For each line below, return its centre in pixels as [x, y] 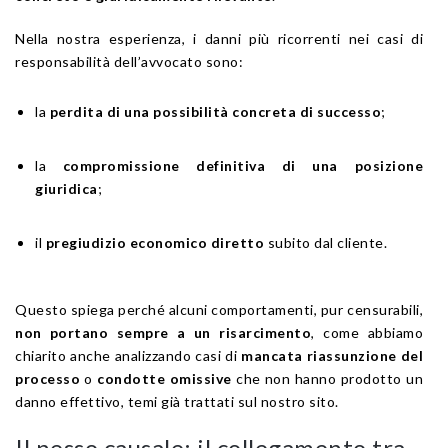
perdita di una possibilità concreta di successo [215, 111]
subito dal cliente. [325, 242]
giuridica [66, 188]
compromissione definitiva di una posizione [243, 165]
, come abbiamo [367, 332]
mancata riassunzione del [332, 355]
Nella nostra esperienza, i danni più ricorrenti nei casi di [219, 38]
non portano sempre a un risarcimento [163, 332]
